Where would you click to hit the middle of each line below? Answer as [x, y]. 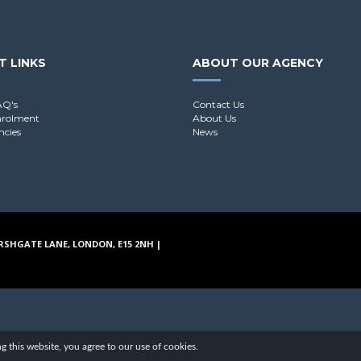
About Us [214, 118]
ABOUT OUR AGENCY [258, 63]
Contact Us [218, 105]
